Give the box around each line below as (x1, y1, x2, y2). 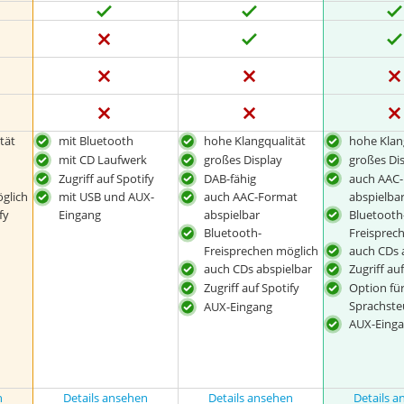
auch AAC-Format (204, 188, 298, 206)
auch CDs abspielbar (204, 261, 313, 278)
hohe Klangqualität (204, 133, 307, 149)
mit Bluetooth (58, 133, 133, 149)
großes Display (204, 151, 283, 168)
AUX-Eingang (204, 298, 273, 315)
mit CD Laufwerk (58, 151, 147, 168)
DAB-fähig (204, 170, 257, 187)
